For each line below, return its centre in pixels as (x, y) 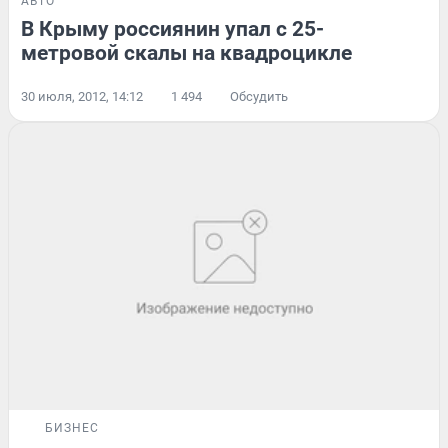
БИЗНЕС (72, 427)
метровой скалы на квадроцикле (186, 52)
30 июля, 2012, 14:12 (82, 96)
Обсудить (259, 96)
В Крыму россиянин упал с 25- (172, 28)
